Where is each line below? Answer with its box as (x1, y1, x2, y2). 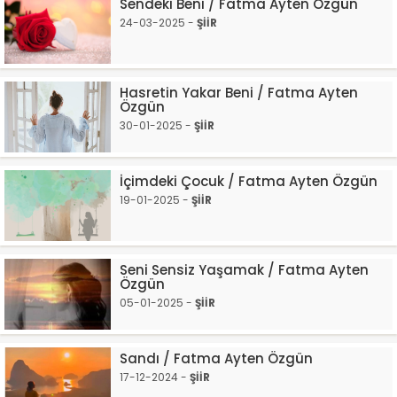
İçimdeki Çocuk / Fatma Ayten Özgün (120, 172, 378, 191)
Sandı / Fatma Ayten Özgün (120, 349, 313, 368)
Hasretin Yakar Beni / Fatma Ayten (120, 83, 358, 102)
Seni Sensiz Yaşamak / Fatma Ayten (120, 261, 369, 279)
